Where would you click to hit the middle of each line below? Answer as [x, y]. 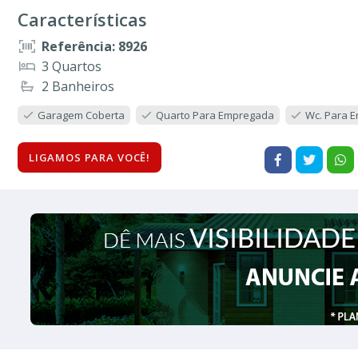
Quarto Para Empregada [215, 115]
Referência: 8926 [94, 46]
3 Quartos [72, 66]
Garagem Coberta [81, 115]
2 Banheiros [78, 86]
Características [82, 19]
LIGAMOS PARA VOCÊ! [89, 157]
